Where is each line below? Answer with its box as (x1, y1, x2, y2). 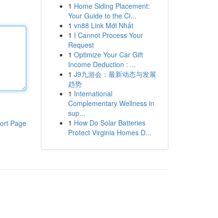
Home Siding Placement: (73, 1, 150, 11)
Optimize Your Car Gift (73, 50, 143, 59)
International (73, 89, 112, 98)
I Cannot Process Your (73, 30, 143, 40)
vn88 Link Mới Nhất (73, 20, 133, 30)
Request (68, 40, 94, 50)
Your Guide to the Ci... (68, 11, 136, 20)
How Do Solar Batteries (73, 118, 145, 127)
